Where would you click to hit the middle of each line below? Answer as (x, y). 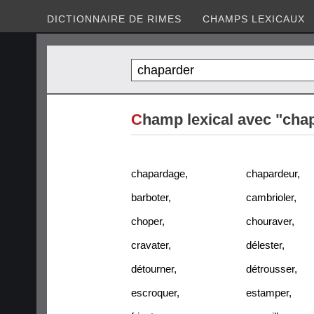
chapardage (158, 173)
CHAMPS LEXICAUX (254, 19)
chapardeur (272, 173)
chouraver (269, 221)
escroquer (154, 292)
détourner (152, 268)
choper (146, 221)
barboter (150, 197)
